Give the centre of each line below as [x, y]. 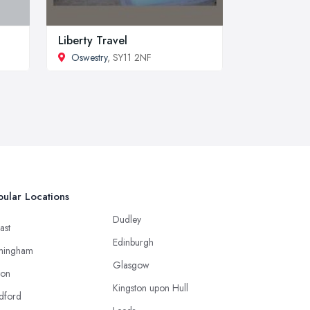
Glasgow [131, 265]
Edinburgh [133, 242]
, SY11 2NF [129, 57]
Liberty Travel [93, 40]
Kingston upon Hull [151, 288]
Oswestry [89, 57]
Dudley [127, 219]
